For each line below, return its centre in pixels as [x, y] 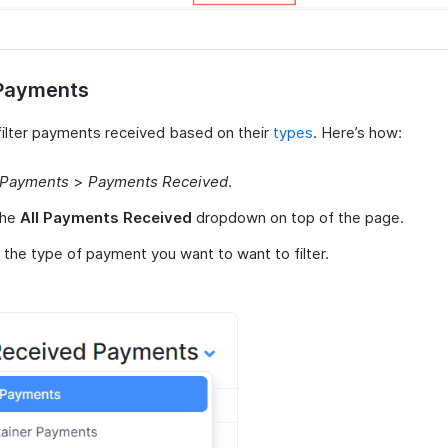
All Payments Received [106, 218]
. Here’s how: [357, 133]
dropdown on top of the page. [298, 218]
